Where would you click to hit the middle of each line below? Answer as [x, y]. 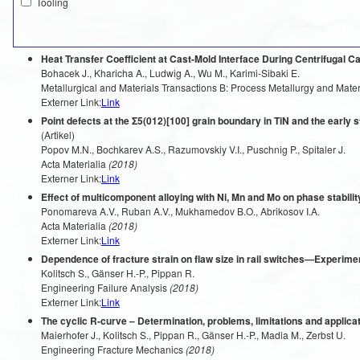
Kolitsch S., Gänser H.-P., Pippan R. [117, 273]
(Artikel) [57, 135]
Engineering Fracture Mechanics [112, 349]
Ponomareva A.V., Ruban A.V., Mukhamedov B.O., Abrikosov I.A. [180, 211]
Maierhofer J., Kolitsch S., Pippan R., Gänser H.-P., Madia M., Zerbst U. [193, 335]
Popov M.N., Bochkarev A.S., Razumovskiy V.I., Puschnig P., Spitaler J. [193, 149]
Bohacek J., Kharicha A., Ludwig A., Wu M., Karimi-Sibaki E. [170, 73]
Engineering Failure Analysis [104, 287]
